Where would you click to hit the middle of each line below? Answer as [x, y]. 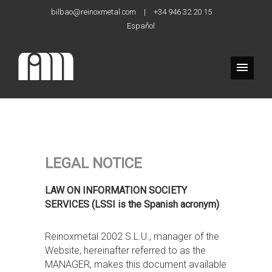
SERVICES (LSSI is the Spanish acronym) [132, 204]
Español [141, 26]
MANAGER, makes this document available [136, 264]
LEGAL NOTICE [93, 163]
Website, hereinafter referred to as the [125, 250]
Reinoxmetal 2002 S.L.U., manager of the [132, 236]
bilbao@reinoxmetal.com [93, 12]
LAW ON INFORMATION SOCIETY [116, 190]
